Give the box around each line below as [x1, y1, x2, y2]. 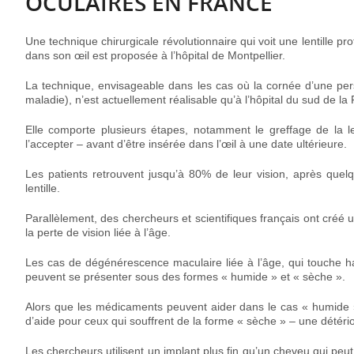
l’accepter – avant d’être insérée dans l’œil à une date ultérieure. [25, 137, 347, 151]
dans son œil [25, 49, 89, 62]
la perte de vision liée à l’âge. [25, 226, 171, 239]
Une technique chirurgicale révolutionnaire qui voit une [25, 35, 302, 48]
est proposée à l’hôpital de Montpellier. [89, 49, 285, 62]
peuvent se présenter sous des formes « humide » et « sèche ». [25, 270, 348, 284]
